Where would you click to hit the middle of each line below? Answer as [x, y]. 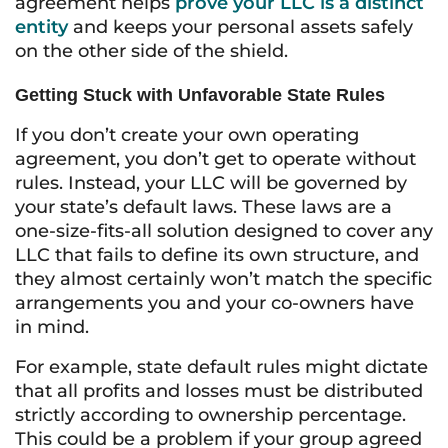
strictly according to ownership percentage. [210, 415]
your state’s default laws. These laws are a [203, 207]
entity [41, 27]
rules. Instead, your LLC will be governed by [211, 183]
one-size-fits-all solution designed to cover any [224, 231]
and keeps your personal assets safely [240, 27]
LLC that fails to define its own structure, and [217, 255]
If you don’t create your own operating [187, 135]
